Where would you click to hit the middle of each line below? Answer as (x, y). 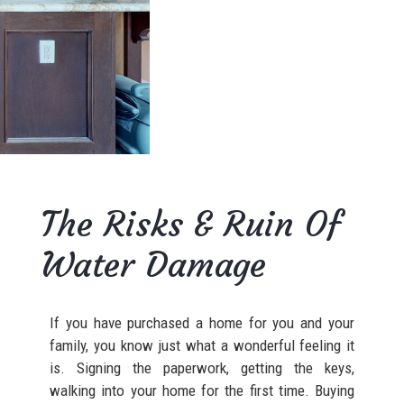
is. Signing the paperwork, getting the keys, (202, 367)
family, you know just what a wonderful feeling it (202, 345)
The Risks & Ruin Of (191, 224)
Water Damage (153, 264)
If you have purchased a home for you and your (202, 322)
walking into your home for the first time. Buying (202, 390)
